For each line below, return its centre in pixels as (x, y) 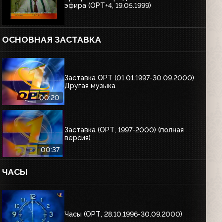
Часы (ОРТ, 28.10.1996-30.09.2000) (124, 214)
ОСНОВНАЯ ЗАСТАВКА (52, 40)
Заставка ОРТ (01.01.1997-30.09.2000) (130, 78)
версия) (78, 138)
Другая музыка (90, 85)
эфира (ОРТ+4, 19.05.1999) (108, 5)
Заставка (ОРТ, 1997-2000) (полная (124, 130)
